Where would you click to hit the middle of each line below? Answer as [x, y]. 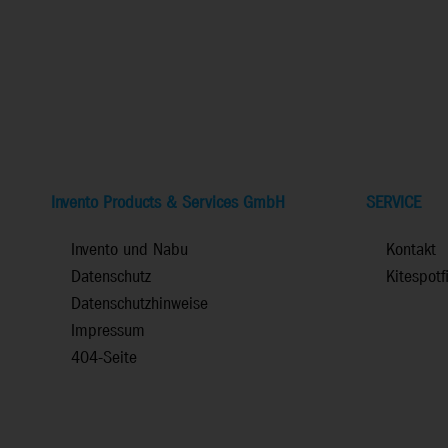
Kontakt [411, 250]
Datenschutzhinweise [139, 304]
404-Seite [104, 358]
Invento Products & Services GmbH [168, 203]
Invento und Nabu [129, 250]
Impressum [108, 331]
